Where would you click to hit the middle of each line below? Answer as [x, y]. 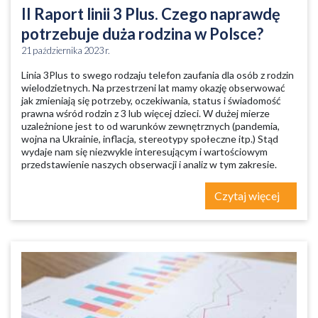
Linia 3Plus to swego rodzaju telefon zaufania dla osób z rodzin [158, 75]
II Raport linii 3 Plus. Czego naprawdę [151, 14]
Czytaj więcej [248, 196]
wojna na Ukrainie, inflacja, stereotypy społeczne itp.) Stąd [150, 139]
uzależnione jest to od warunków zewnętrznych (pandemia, [150, 126]
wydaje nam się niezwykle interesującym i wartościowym [144, 152]
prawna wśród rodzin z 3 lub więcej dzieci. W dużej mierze [146, 113]
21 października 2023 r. [66, 50]
